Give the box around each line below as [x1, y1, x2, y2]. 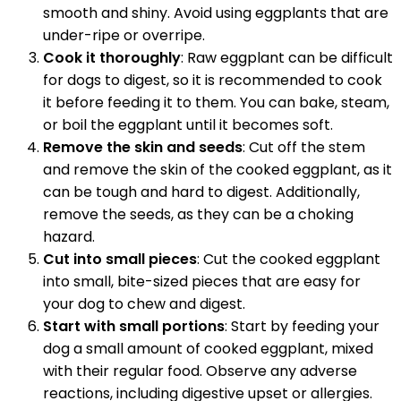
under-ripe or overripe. [43, 24, 205, 46]
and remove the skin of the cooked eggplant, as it [43, 158, 392, 180]
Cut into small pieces [43, 248, 197, 269]
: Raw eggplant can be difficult [181, 47, 393, 68]
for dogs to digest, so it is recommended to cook [43, 69, 382, 90]
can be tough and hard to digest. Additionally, [43, 181, 360, 202]
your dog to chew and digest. [43, 293, 245, 314]
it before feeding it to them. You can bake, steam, [43, 91, 389, 113]
